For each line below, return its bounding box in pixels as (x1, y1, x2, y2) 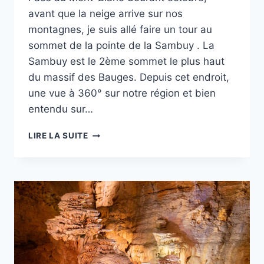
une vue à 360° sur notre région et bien (28, 87, 216, 100)
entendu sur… (28, 103, 93, 115)
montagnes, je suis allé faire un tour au (28, 24, 212, 36)
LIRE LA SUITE (28, 131, 88, 141)
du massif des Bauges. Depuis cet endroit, (28, 71, 229, 84)
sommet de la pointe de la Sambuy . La (28, 39, 214, 52)
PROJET (87, 128, 122, 138)
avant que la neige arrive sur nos (28, 8, 183, 20)
